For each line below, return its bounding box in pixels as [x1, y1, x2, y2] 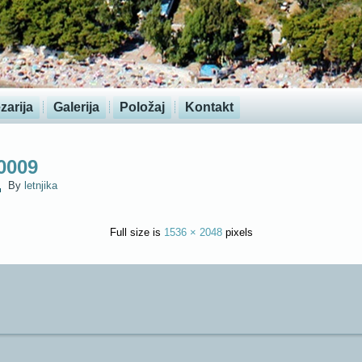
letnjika [24, 179, 57, 192]
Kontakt [185, 100, 234, 114]
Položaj [120, 100, 165, 114]
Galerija [53, 100, 99, 114]
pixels [221, 226, 253, 238]
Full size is [109, 226, 164, 238]
